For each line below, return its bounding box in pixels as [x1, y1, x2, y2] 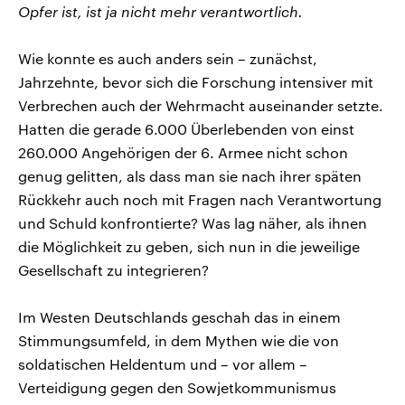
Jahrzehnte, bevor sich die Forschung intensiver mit [18, 72, 373, 90]
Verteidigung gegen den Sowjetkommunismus [18, 378, 336, 396]
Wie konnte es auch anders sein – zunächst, [18, 49, 317, 67]
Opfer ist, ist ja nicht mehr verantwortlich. [18, 2, 303, 20]
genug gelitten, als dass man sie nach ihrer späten [18, 166, 362, 184]
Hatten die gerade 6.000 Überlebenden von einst [18, 119, 354, 137]
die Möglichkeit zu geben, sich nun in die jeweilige [18, 237, 360, 255]
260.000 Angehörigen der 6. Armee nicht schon [18, 143, 348, 161]
